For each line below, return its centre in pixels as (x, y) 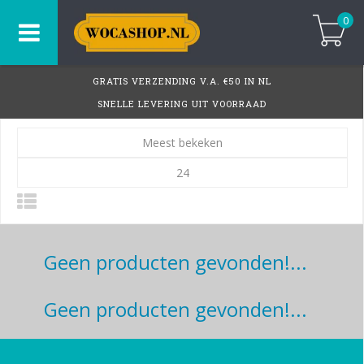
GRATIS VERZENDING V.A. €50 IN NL (182, 81)
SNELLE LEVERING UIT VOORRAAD (182, 104)
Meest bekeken (182, 143)
